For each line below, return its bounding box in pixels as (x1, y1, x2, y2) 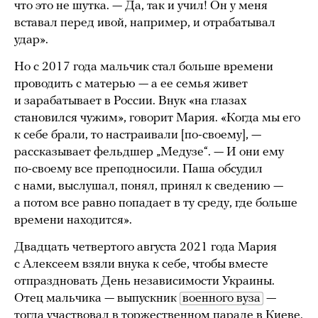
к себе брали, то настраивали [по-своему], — (14, 128, 261, 143)
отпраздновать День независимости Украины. (14, 275, 275, 289)
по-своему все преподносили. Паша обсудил (14, 163, 263, 177)
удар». (14, 33, 48, 48)
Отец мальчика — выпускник (14, 292, 180, 306)
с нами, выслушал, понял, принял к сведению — (14, 180, 283, 194)
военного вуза (182, 292, 261, 306)
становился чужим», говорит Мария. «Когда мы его (14, 111, 300, 126)
